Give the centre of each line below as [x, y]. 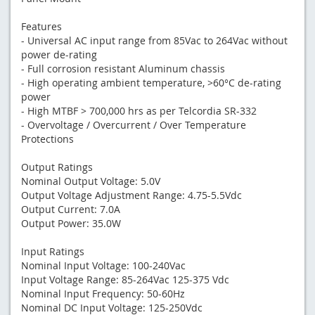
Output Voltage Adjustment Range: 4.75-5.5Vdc [131, 195]
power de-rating [59, 54]
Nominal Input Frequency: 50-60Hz [103, 293]
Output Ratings [57, 167]
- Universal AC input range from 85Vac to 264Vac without [154, 40]
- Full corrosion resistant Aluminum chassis [123, 68]
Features [41, 26]
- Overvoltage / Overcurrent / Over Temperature [134, 124]
